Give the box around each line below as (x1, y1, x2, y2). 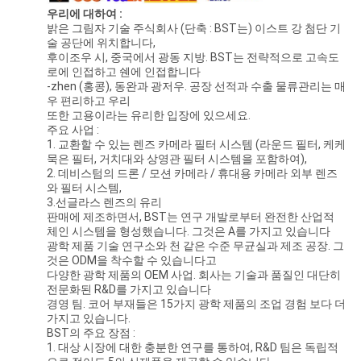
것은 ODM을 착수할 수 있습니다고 (46, 254, 217, 268)
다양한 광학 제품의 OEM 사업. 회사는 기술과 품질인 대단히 (46, 268, 341, 282)
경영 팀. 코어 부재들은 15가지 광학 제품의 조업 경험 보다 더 (46, 297, 346, 311)
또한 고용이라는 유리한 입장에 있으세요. (46, 109, 251, 122)
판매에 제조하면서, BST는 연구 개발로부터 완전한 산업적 (46, 210, 334, 224)
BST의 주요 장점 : (46, 326, 135, 340)
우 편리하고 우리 (46, 94, 131, 108)
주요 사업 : (46, 123, 99, 137)
